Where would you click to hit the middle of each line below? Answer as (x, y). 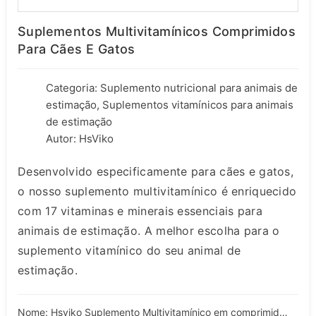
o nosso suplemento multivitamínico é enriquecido (157, 192)
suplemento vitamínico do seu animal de (129, 251)
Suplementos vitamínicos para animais (198, 105)
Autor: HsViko (80, 139)
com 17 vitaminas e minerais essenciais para (140, 211)
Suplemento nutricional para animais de (199, 88)
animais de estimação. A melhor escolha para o (149, 231)
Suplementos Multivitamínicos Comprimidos (157, 32)
